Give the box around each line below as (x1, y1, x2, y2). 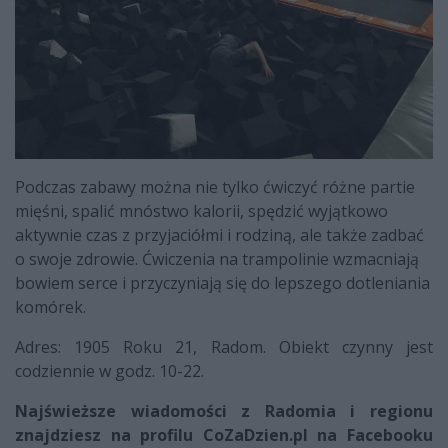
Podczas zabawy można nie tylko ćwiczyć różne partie (15, 176, 415, 199)
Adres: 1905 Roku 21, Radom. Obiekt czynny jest (15, 336, 433, 359)
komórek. (15, 296, 86, 319)
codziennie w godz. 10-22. (15, 360, 204, 383)
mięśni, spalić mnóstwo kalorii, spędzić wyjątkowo (15, 200, 388, 223)
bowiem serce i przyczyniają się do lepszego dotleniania (15, 272, 430, 295)
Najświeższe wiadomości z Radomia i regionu (15, 400, 433, 423)
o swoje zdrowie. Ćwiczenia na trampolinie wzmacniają (15, 248, 419, 271)
